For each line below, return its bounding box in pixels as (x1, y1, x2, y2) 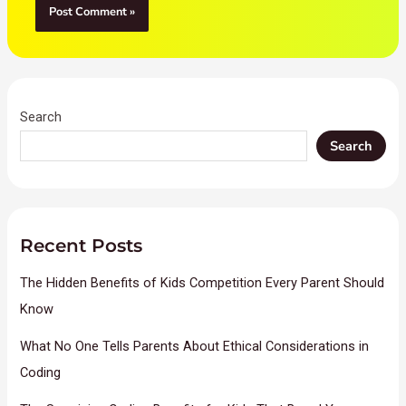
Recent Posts (20, 234, 143, 256)
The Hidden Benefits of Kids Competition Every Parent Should (20, 274, 385, 291)
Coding (20, 363, 62, 381)
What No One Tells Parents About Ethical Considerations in (20, 337, 370, 354)
